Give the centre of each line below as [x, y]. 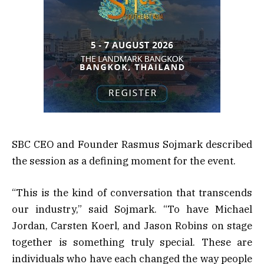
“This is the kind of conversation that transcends [132, 192]
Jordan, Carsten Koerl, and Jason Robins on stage [132, 225]
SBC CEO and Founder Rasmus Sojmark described [132, 144]
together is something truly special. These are [132, 242]
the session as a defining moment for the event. [124, 161]
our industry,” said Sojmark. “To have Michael [132, 209]
